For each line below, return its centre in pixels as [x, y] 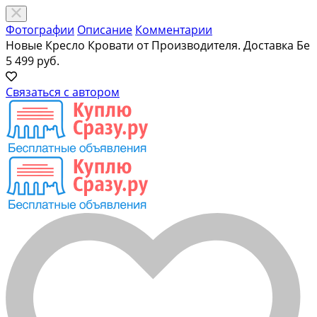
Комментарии [174, 30]
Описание [105, 30]
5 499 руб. [33, 61]
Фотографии [40, 30]
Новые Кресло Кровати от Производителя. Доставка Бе [158, 45]
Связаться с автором [63, 92]
